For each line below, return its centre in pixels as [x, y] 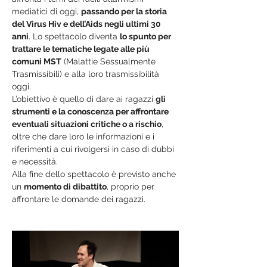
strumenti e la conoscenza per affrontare [91, 111]
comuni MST [37, 61]
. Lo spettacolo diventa [74, 36]
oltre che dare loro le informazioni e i [84, 136]
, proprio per [132, 187]
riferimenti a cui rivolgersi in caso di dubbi [94, 149]
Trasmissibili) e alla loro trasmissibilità [87, 74]
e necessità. [35, 162]
